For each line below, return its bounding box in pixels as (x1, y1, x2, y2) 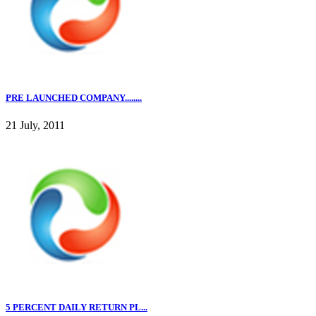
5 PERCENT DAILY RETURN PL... (6, 302, 147, 313)
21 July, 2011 (6, 119, 65, 132)
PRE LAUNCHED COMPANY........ (6, 92, 142, 103)
